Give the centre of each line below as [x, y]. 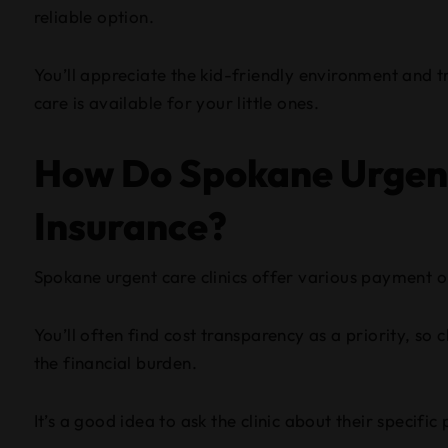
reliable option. [93, 16]
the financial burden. [115, 362]
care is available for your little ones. [176, 102]
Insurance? [130, 226]
